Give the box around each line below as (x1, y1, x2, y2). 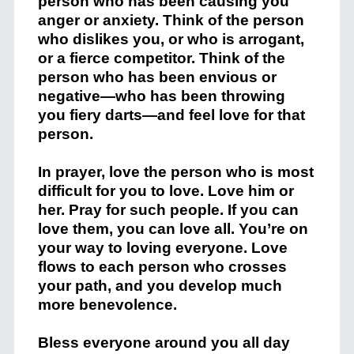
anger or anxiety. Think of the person (37, 12, 304, 29)
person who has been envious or (37, 69, 277, 86)
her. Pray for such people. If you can (37, 201, 299, 219)
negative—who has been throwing (37, 88, 285, 105)
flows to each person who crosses (37, 258, 287, 276)
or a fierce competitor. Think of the (37, 50, 285, 67)
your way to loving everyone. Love (37, 239, 288, 257)
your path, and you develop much (37, 277, 282, 295)
